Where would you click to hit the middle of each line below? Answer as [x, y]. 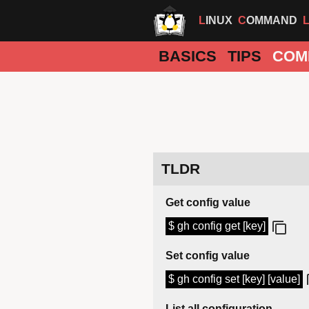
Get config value [208, 203]
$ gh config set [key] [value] [234, 279]
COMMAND [272, 20]
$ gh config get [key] [217, 226]
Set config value [208, 256]
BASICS [188, 56]
